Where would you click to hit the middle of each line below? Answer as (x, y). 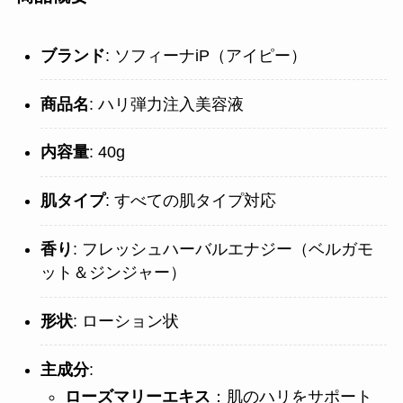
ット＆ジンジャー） (113, 273)
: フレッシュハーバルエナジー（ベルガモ (223, 250)
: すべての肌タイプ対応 (190, 201)
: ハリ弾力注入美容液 (166, 104)
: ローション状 (125, 322)
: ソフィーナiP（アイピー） (206, 55)
